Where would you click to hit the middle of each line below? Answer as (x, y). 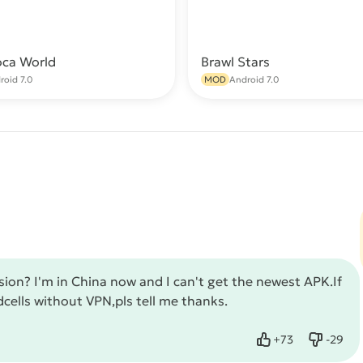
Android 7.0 (254, 79)
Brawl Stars (235, 62)
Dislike (342, 346)
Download (124, 70)
